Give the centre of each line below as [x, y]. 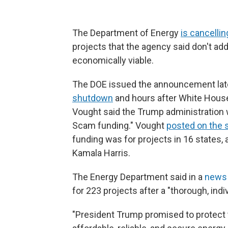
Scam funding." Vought [119, 125]
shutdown [93, 98]
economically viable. [113, 60]
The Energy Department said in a [138, 177]
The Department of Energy [126, 33]
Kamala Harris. [101, 153]
